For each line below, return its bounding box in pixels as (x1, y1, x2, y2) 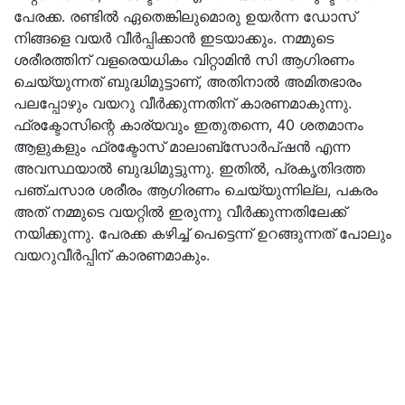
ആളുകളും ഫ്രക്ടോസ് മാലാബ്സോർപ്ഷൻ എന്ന (14, 137, 350, 155)
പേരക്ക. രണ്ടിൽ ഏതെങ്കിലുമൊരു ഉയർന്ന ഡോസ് (14, 7, 356, 25)
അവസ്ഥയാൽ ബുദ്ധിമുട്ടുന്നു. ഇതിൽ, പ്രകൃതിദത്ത (14, 159, 365, 177)
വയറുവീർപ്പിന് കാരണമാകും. (14, 246, 210, 264)
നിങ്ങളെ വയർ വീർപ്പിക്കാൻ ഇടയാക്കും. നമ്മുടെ (14, 29, 334, 47)
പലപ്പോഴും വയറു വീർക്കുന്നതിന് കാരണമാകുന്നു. (14, 94, 352, 112)
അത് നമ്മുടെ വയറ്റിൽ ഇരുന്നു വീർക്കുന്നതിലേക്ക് (14, 202, 346, 221)
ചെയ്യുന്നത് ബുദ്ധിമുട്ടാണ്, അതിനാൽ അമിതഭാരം (14, 72, 362, 90)
